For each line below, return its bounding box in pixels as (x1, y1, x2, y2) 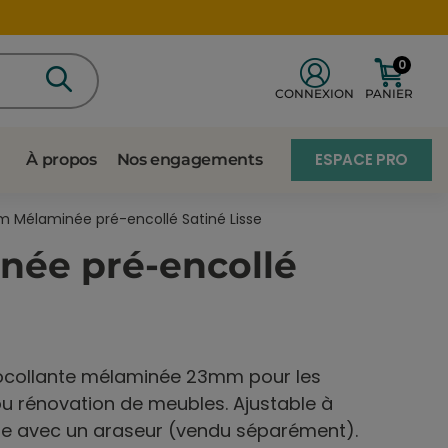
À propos (26, 149, 97, 169)
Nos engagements (116, 149, 263, 169)
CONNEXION (275, 85, 355, 101)
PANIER (364, 85, 413, 101)
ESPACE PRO (315, 148, 408, 170)
